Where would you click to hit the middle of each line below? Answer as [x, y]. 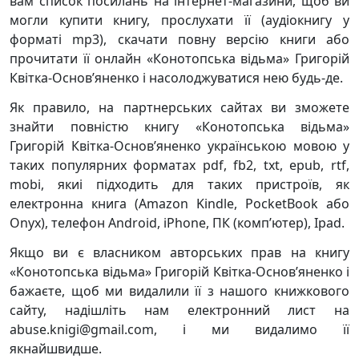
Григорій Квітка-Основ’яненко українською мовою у [179, 146]
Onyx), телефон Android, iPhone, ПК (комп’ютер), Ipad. [177, 223]
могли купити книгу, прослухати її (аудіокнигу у [179, 20]
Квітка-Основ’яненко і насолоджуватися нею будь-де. [176, 78]
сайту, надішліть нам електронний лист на [179, 310]
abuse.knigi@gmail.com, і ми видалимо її [179, 329]
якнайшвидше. [56, 349]
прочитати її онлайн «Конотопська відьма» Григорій [179, 58]
